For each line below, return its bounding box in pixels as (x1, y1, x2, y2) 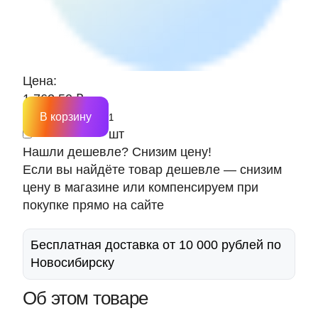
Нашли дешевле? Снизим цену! (23, 145, 212, 159)
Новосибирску (31, 256, 114, 270)
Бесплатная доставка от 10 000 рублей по (31, 238, 281, 252)
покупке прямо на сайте (23, 198, 164, 212)
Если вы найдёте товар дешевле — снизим (23, 163, 282, 177)
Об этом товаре (23, 287, 148, 309)
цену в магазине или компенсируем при (23, 180, 258, 194)
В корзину (40, 111, 92, 123)
